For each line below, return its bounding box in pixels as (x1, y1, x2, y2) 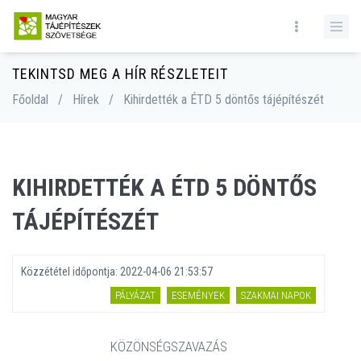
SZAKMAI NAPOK (241, 289, 311, 301)
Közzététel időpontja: (21, 265, 120, 278)
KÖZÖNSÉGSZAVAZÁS (110, 338, 227, 355)
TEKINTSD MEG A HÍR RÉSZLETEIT (12, 65, 228, 82)
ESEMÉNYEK (172, 289, 225, 301)
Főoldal (12, 92, 48, 107)
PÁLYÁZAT (115, 289, 156, 301)
